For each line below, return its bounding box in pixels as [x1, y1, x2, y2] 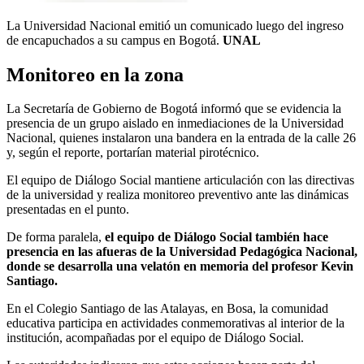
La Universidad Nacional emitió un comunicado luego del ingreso [6, 18, 344, 32]
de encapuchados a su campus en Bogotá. [6, 32, 223, 47]
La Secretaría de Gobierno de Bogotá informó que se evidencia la [6, 102, 341, 116]
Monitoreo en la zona [6, 63, 184, 85]
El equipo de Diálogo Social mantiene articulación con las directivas [6, 173, 354, 188]
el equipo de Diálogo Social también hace [105, 230, 328, 245]
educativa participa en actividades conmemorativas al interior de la [6, 316, 344, 331]
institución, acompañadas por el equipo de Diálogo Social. [6, 331, 304, 345]
